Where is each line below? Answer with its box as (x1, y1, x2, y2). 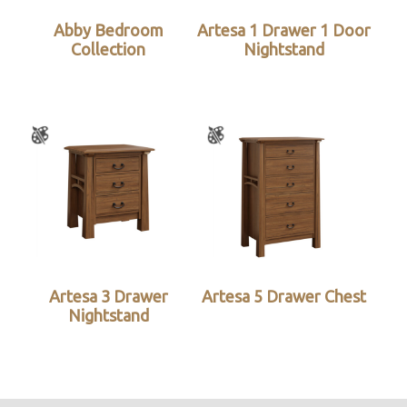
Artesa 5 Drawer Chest (202, 286, 367, 305)
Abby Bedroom (53, 20, 164, 39)
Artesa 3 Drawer (48, 286, 168, 305)
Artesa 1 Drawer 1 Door (197, 20, 372, 39)
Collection (71, 39, 146, 58)
